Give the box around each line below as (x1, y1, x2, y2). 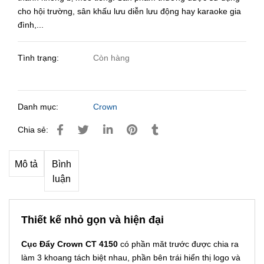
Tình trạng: (18, 52, 61, 62)
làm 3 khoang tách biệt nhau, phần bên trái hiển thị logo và (21, 252, 240, 262)
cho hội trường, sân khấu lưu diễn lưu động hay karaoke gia (18, 6, 241, 16)
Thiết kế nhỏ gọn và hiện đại (21, 213, 164, 226)
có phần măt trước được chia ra (120, 239, 239, 249)
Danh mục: (18, 101, 61, 111)
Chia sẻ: (18, 124, 48, 134)
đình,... (18, 19, 44, 29)
